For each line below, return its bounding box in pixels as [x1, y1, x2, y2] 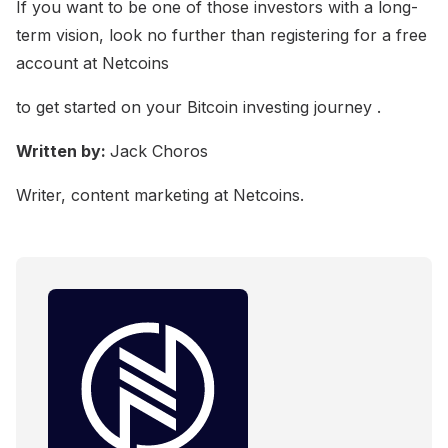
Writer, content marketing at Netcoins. [16, 185, 304, 206]
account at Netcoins [16, 53, 169, 74]
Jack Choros [110, 141, 208, 162]
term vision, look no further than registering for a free [16, 25, 427, 46]
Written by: [16, 141, 110, 162]
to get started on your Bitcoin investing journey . [16, 97, 381, 118]
